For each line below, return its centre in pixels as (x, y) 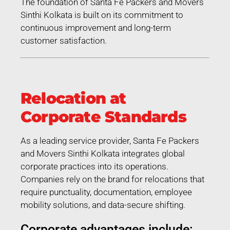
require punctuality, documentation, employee (106, 192)
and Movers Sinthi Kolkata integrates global (103, 153)
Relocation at (73, 98)
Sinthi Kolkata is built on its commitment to (102, 15)
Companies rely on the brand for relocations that (112, 179)
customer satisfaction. (64, 40)
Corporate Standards (103, 117)
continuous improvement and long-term (96, 27)
